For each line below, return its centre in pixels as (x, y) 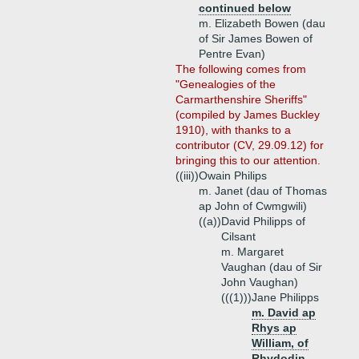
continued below (245, 8)
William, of (280, 343)
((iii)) (187, 175)
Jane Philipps (285, 297)
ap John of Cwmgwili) (253, 206)
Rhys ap (274, 328)
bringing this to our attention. (248, 160)
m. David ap (284, 313)
